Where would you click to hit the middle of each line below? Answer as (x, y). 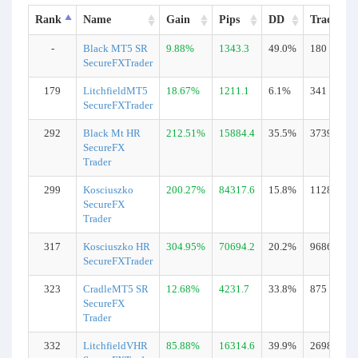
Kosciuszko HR (117, 247)
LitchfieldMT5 (115, 91)
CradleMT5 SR (116, 289)
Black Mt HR (112, 133)
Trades (326, 20)
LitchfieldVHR (115, 346)
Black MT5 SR (115, 48)
